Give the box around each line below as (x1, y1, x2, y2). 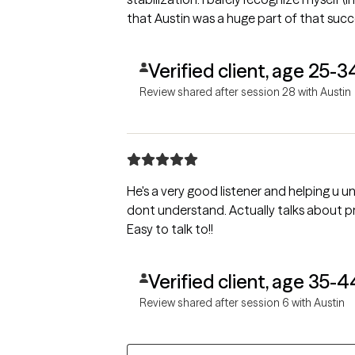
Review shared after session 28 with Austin (139, 84, 351, 99)
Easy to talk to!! (127, 220, 213, 237)
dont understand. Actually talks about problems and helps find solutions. (127, 201, 229, 218)
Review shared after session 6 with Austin (139, 295, 345, 310)
